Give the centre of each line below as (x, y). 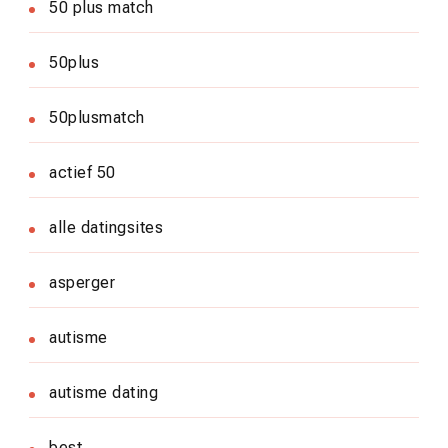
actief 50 (82, 172)
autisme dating (103, 392)
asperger (82, 282)
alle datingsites (106, 227)
